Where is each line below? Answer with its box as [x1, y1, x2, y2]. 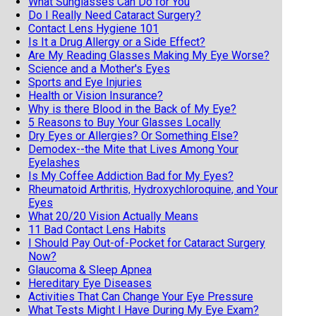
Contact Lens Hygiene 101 [28, 21, 159, 35]
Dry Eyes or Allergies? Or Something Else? [28, 128, 238, 142]
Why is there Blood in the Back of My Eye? [28, 102, 236, 116]
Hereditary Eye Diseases [28, 276, 152, 290]
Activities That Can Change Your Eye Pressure [28, 289, 253, 303]
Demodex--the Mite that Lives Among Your [28, 142, 238, 156]
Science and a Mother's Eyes [28, 61, 170, 75]
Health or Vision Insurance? [28, 88, 163, 102]
